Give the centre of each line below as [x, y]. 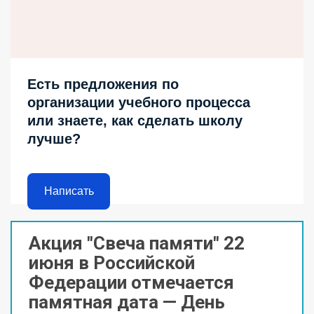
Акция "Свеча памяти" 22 [137, 243]
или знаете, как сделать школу [135, 120]
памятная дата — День [127, 302]
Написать [69, 191]
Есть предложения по [103, 84]
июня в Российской [112, 262]
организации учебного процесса [139, 102]
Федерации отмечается [131, 282]
